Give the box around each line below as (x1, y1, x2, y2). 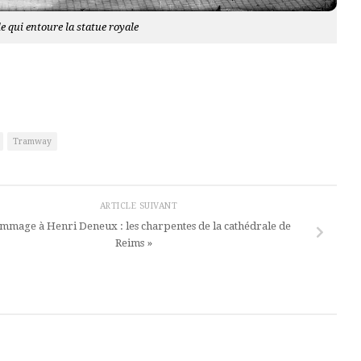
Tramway (12, 135, 52, 147)
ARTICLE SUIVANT (99, 200, 180, 211)
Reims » (114, 236, 152, 249)
